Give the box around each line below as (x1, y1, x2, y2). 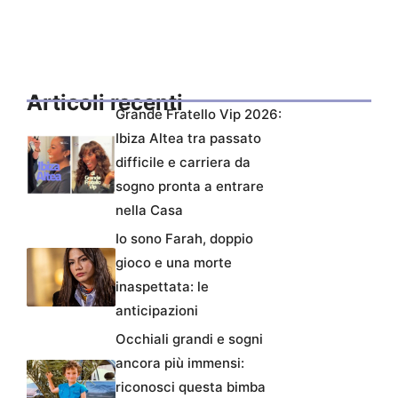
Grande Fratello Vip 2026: (115, 106, 282, 123)
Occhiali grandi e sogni (115, 330, 263, 348)
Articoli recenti (27, 90, 183, 116)
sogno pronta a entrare (115, 178, 264, 195)
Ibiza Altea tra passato (115, 130, 261, 147)
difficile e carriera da (115, 154, 251, 171)
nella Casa (115, 202, 183, 219)
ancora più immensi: (115, 354, 244, 372)
